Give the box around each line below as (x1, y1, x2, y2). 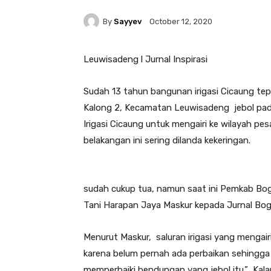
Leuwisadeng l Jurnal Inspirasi (83, 54, 207, 65)
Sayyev (114, 16, 142, 26)
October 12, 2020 (149, 17, 212, 27)
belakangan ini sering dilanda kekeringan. (83, 135, 250, 146)
